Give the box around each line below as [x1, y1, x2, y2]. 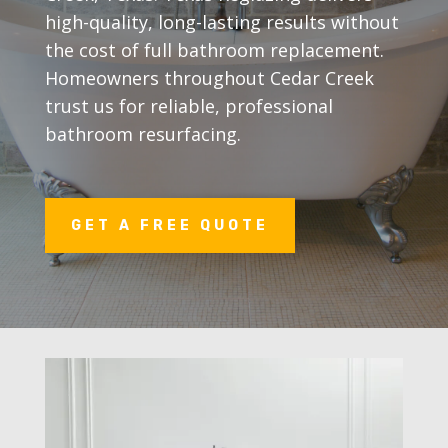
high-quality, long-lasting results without [44, 9, 399, 34]
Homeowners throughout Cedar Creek [44, 65, 374, 90]
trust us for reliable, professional [44, 93, 333, 118]
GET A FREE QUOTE [70, 216, 269, 234]
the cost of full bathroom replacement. [44, 37, 384, 62]
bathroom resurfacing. [44, 121, 241, 146]
